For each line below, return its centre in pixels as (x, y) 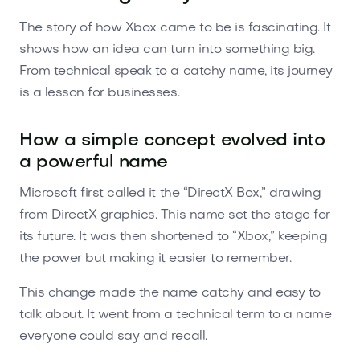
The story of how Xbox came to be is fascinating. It (175, 28)
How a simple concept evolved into (172, 141)
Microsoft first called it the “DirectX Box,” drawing (170, 193)
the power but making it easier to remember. (155, 258)
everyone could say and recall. (113, 336)
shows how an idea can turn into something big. (167, 49)
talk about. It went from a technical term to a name (176, 315)
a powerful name (94, 162)
